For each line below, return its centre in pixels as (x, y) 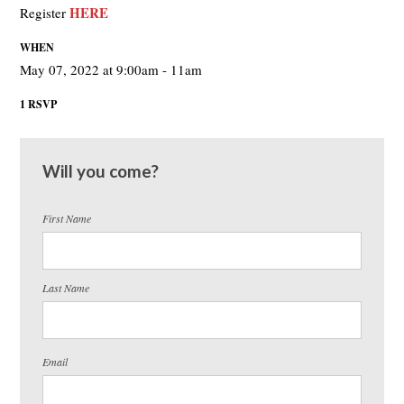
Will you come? (101, 171)
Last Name (66, 288)
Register (45, 13)
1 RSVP (39, 104)
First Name (67, 218)
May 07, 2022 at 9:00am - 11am (111, 69)
